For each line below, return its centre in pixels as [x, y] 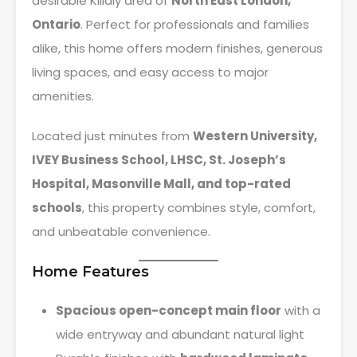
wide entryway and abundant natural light [180, 334]
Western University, [255, 136]
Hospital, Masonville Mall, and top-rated [161, 184]
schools [57, 208]
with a [301, 310]
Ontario [56, 24]
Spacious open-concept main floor [169, 310]
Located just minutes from [112, 136]
